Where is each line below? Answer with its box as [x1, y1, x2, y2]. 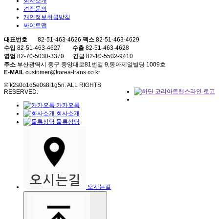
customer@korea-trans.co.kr [24, 69, 100, 76]
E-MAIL [4, 69, 24, 76]
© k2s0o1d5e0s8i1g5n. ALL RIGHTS [4, 82, 101, 89]
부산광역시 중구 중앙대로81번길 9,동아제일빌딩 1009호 [16, 61, 166, 68]
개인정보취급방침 [23, 14, 70, 21]
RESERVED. [4, 88, 38, 96]
